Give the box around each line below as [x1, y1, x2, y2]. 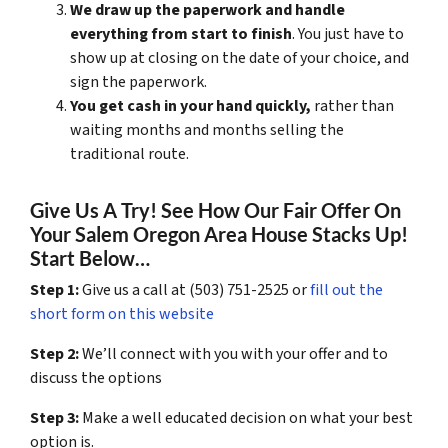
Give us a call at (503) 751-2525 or [79, 278, 310, 301]
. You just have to [292, 22, 404, 45]
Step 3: [30, 406, 79, 429]
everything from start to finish [70, 22, 292, 45]
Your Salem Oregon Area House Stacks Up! [30, 221, 408, 246]
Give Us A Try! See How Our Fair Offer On [30, 197, 401, 222]
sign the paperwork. [70, 70, 207, 93]
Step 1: [30, 278, 79, 301]
